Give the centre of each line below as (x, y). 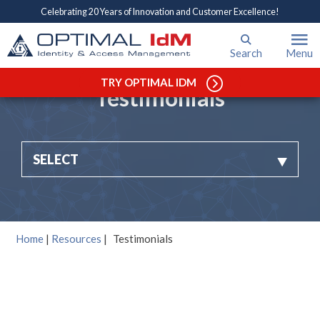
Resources (76, 239)
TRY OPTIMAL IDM (148, 82)
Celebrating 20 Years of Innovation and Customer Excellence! (160, 11)
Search (246, 52)
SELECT (56, 159)
